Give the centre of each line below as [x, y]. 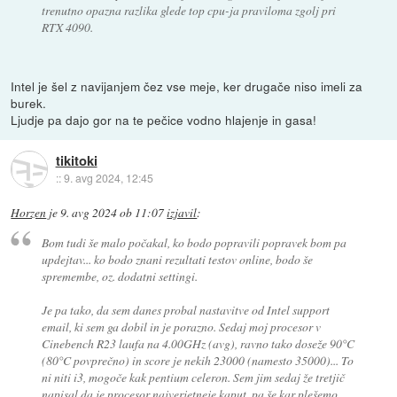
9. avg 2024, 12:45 [108, 177]
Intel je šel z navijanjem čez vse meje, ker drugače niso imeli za [187, 86]
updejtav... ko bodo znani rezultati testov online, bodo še [177, 260]
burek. [29, 103]
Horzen [29, 213]
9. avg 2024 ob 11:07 [113, 213]
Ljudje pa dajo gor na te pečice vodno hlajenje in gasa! [164, 120]
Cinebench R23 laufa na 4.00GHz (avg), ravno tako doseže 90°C [198, 344]
